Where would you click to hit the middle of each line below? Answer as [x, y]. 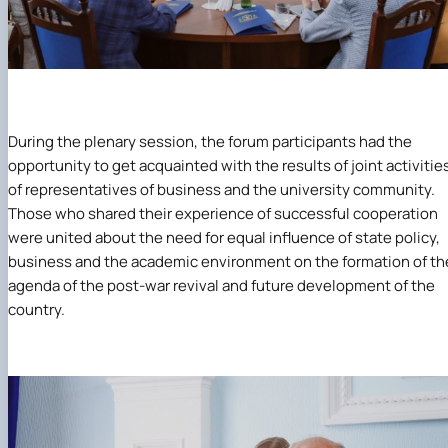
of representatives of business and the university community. [221, 190]
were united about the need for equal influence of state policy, [224, 238]
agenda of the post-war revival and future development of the [221, 286]
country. [36, 310]
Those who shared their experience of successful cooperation [223, 214]
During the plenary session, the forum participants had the [210, 142]
